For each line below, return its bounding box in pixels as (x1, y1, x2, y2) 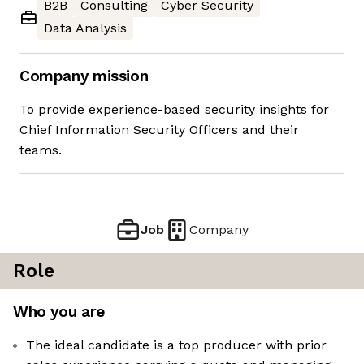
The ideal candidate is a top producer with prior (26, 337, 327, 353)
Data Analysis (44, 20, 127, 37)
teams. (19, 142, 62, 158)
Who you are (13, 302, 105, 322)
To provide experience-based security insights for (19, 102, 329, 118)
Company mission (19, 67, 149, 86)
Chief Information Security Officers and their (19, 122, 299, 138)
